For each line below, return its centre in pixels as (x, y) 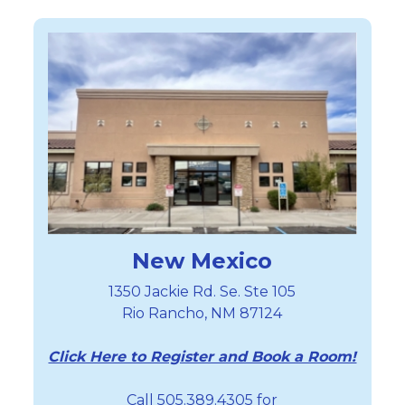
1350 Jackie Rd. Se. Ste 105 (202, 292)
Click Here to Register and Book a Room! (202, 357)
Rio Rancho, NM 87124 (202, 314)
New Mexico (202, 261)
